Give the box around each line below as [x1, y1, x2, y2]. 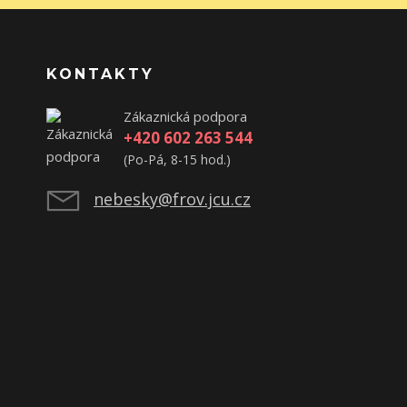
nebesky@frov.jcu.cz [94, 188, 251, 210]
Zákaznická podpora [124, 107, 247, 125]
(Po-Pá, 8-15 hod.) [124, 151, 231, 168]
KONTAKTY [46, 65, 154, 83]
